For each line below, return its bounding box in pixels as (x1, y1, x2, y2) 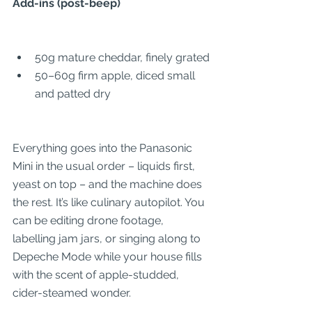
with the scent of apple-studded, (13, 268, 182, 281)
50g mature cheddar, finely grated (35, 51, 210, 64)
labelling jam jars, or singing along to (13, 232, 203, 245)
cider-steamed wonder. (13, 286, 131, 299)
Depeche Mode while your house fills (13, 250, 205, 263)
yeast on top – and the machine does (13, 178, 205, 191)
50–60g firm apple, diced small (35, 69, 198, 82)
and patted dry (35, 87, 111, 100)
